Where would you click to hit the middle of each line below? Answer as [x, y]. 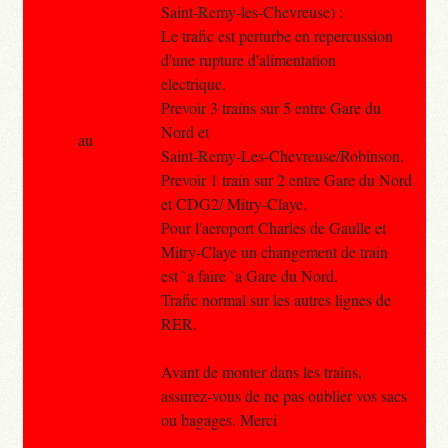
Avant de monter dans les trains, [261, 371]
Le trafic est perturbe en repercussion [276, 35]
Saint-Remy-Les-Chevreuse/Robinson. [282, 155]
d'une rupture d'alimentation [248, 59]
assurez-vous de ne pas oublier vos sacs [283, 395]
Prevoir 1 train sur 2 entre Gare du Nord [286, 179]
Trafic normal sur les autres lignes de [275, 299]
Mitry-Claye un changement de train [274, 251]
